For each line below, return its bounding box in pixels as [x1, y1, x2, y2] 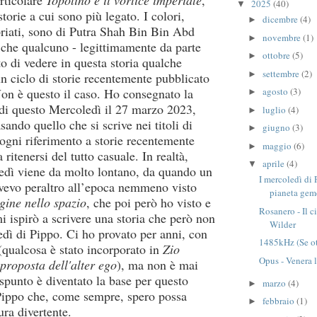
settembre [262, 67, 301, 80]
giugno [262, 121, 292, 134]
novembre [262, 30, 303, 44]
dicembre [262, 13, 300, 26]
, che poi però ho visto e [86, 194, 211, 212]
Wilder [270, 217, 296, 231]
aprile [262, 157, 287, 171]
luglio [262, 103, 288, 116]
